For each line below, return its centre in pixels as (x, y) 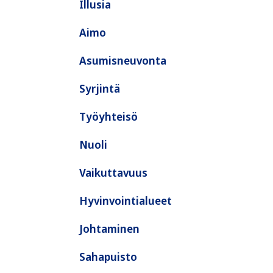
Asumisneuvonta (123, 60)
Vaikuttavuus (113, 172)
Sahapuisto (108, 257)
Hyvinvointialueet (126, 200)
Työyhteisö (108, 116)
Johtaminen (109, 229)
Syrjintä (100, 88)
